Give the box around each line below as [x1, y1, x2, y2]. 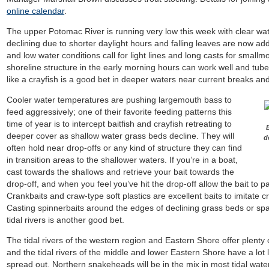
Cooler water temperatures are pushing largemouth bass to [7, 95, 232, 104]
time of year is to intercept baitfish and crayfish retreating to [7, 119, 232, 128]
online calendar [7, 6, 65, 16]
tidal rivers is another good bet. [7, 215, 125, 225]
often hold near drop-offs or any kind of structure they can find [7, 143, 243, 153]
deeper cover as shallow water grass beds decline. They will [7, 131, 235, 141]
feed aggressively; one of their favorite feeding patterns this [7, 107, 232, 116]
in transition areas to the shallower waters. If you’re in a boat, [7, 155, 238, 165]
